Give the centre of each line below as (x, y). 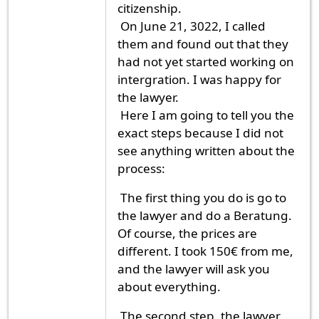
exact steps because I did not (200, 132)
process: (141, 168)
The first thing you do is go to (202, 197)
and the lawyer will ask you (194, 268)
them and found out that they (203, 43)
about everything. (169, 286)
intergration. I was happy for (199, 79)
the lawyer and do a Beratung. (205, 215)
